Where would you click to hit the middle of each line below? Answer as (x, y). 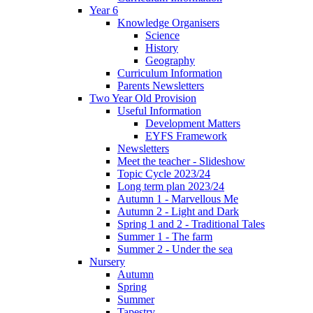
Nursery (107, 261)
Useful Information (159, 110)
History (162, 48)
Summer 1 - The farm (165, 236)
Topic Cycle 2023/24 (164, 173)
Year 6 (104, 10)
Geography (170, 60)
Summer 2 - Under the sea (175, 249)
